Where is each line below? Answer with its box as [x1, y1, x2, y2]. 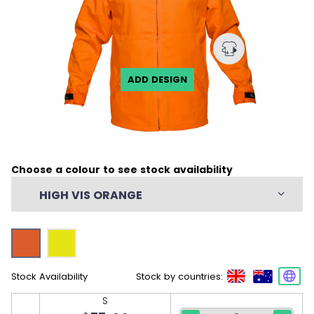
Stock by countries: [136, 269, 223, 283]
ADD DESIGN [127, 73, 187, 87]
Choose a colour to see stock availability [11, 163, 233, 177]
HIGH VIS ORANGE [39, 187, 142, 204]
